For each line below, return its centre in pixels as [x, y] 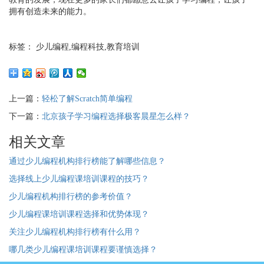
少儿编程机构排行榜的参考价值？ [71, 197]
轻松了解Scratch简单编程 [87, 99]
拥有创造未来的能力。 [50, 11]
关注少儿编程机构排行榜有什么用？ [75, 232]
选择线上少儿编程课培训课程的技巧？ [79, 179]
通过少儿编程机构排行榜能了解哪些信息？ [87, 161]
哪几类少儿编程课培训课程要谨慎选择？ [83, 250]
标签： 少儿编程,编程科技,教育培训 [74, 47]
